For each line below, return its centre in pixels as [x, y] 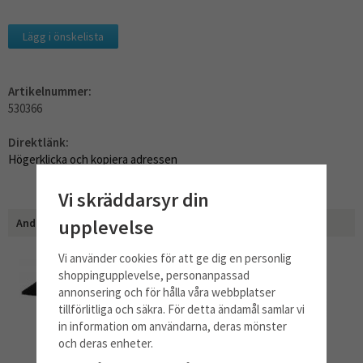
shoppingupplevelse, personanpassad [154, 275]
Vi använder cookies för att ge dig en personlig [175, 258]
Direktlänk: [38, 142]
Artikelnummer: [50, 91]
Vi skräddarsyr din [133, 199]
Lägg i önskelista [63, 36]
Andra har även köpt [67, 222]
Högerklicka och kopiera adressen [93, 159]
